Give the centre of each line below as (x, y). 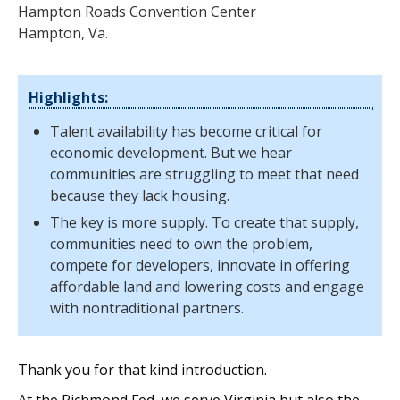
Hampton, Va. (63, 33)
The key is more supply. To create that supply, (204, 222)
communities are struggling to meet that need (204, 174)
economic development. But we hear (171, 153)
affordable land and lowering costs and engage (207, 287)
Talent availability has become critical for (186, 131)
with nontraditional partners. (147, 308)
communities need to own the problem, (181, 244)
